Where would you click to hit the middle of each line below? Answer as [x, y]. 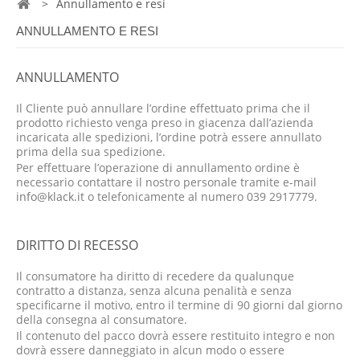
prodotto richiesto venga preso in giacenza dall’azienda [165, 123]
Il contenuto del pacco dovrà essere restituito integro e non [176, 335]
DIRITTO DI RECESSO [77, 245]
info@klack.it [50, 196]
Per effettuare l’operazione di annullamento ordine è [158, 168]
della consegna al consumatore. [102, 319]
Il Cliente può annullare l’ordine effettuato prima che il [163, 108]
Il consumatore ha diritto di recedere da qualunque [155, 276]
